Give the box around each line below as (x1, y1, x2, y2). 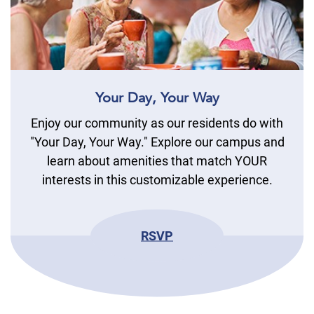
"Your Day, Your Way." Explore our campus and (29, 134, 285, 149)
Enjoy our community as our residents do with (31, 115, 283, 130)
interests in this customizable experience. (41, 172, 273, 187)
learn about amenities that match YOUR (47, 153, 267, 168)
